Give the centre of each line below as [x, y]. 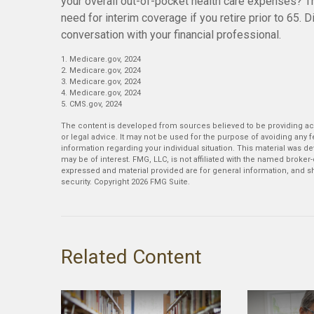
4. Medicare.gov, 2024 [101, 93]
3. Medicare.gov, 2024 [101, 82]
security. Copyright [96, 182]
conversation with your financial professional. [171, 35]
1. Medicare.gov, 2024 [101, 59]
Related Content [131, 257]
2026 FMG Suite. [161, 182]
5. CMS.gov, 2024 [91, 104]
